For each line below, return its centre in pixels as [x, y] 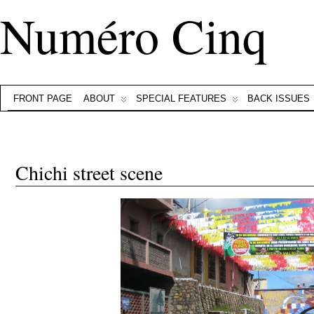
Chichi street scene [89, 172]
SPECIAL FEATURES [181, 98]
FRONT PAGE [43, 98]
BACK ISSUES [279, 98]
